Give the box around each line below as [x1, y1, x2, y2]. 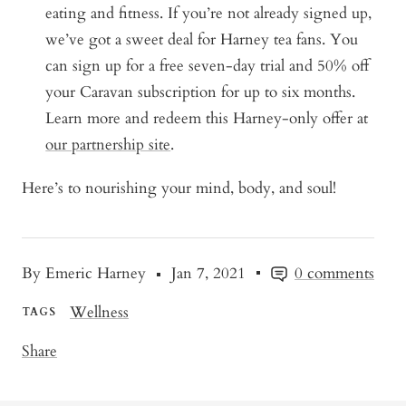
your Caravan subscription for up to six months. [45, 81, 356, 102]
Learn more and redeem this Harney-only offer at [45, 107, 378, 129]
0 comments [295, 262, 374, 284]
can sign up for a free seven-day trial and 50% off [45, 54, 370, 76]
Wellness [70, 301, 129, 323]
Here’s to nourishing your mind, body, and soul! [22, 177, 336, 198]
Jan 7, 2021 [171, 262, 246, 284]
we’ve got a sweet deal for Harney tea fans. [45, 28, 331, 50]
